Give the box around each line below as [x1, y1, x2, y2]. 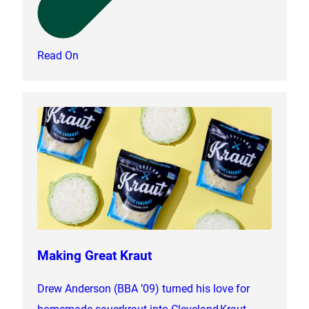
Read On [37, 47, 79, 62]
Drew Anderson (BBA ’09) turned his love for [37, 280, 250, 295]
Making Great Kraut [37, 246, 152, 263]
